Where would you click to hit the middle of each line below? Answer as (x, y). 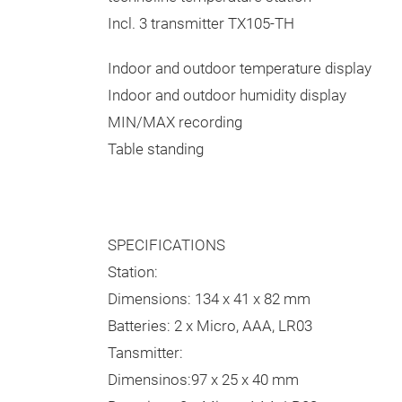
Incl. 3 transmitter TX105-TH (201, 23)
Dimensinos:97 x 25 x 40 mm (203, 380)
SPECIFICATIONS (166, 245)
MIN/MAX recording (175, 122)
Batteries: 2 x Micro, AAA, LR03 (210, 326)
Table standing (156, 149)
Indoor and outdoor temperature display (240, 68)
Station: (133, 272)
